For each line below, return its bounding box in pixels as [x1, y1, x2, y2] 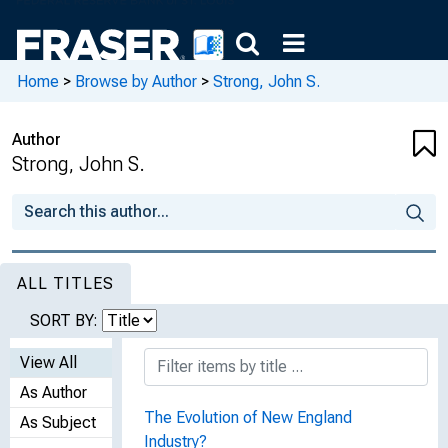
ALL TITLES [17, 274, 114, 293]
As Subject [20, 413, 96, 432]
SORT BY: [30, 311, 102, 330]
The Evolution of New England [144, 408, 352, 427]
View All [20, 353, 77, 372]
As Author [20, 383, 87, 402]
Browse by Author [75, 71, 197, 91]
